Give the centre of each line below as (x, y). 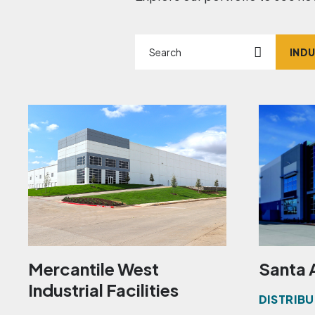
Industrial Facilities (103, 290)
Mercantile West (94, 269)
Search (155, 42)
